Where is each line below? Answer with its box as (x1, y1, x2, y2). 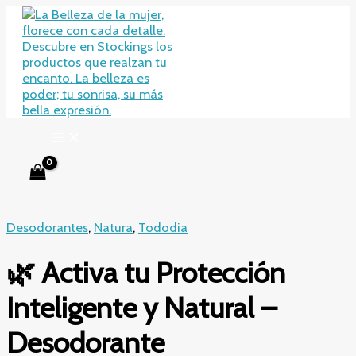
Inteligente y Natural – (6, 289, 277, 325)
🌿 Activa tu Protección (6, 254, 285, 290)
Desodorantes (6, 219, 88, 236)
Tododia (138, 219, 188, 236)
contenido (6, 37, 65, 53)
